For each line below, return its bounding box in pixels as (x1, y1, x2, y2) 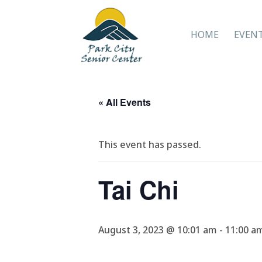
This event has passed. (98, 138, 201, 151)
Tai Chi (98, 172, 179, 207)
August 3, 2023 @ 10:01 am (98, 223, 217, 236)
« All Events (98, 95, 151, 109)
